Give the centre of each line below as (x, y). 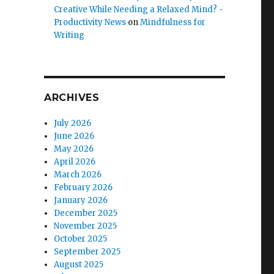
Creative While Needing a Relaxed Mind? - (139, 9)
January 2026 (81, 200)
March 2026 (78, 175)
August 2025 (79, 265)
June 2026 (74, 136)
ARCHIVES (72, 98)
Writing (69, 35)
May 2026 (74, 149)
